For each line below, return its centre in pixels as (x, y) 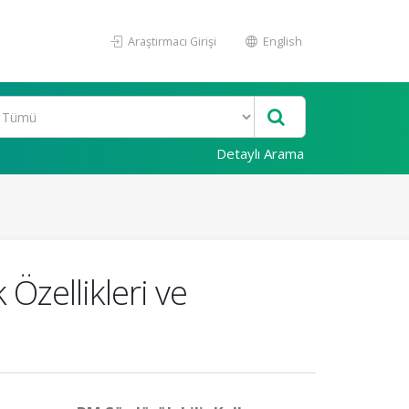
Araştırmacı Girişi (171, 41)
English (281, 41)
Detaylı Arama (260, 153)
